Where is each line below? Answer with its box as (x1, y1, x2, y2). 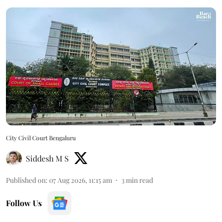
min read (126, 175, 153, 185)
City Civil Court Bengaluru (6, 134, 76, 142)
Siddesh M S (26, 153, 69, 164)
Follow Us (6, 198, 42, 209)
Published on (6, 175, 46, 185)
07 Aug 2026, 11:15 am (49, 175, 112, 185)
